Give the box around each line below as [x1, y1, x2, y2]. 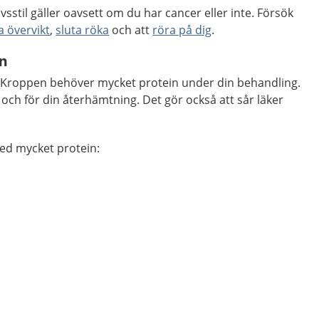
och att [109, 21, 153, 38]
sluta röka [56, 21, 110, 38]
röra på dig [152, 21, 212, 38]
